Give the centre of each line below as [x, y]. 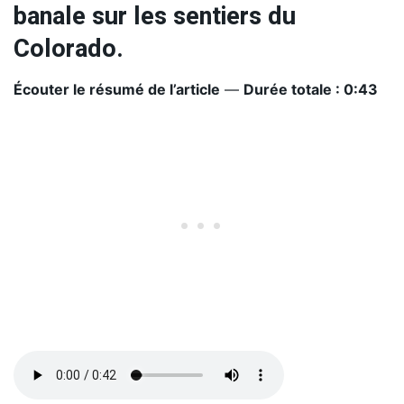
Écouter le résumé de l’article [117, 89]
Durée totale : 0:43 [311, 89]
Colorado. [69, 48]
